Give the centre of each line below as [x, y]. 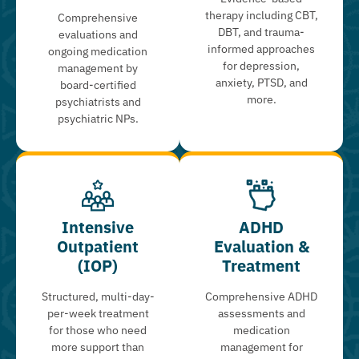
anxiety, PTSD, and [261, 83]
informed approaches [261, 49]
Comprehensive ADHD [261, 297]
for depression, [261, 66]
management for [261, 347]
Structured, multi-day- [98, 297]
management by [98, 69]
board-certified [98, 85]
